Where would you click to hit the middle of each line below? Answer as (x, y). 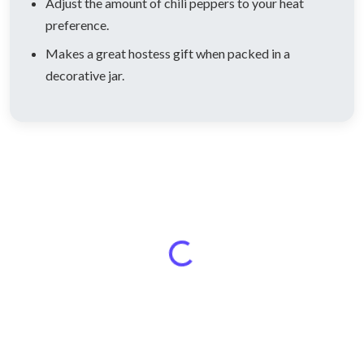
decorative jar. (85, 76)
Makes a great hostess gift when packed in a (168, 54)
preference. (77, 25)
